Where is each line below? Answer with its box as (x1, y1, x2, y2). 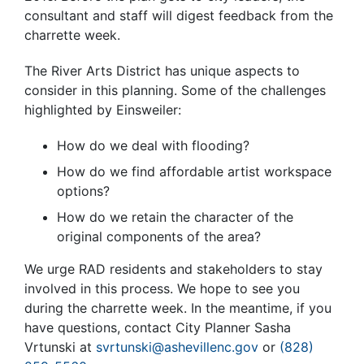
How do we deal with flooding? (57, 137, 249, 154)
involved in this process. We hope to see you (24, 280, 300, 297)
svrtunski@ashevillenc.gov (96, 339, 258, 356)
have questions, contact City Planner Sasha (24, 319, 291, 336)
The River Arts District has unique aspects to (24, 63, 300, 80)
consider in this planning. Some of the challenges (24, 82, 326, 99)
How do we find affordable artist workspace (57, 163, 331, 180)
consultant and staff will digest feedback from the (24, 7, 333, 24)
